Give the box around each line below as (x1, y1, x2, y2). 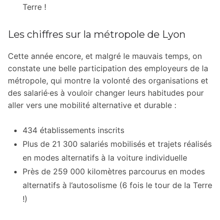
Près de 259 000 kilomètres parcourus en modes (23, 166, 205, 176)
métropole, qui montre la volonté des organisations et (8, 75, 208, 85)
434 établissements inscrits (23, 125, 124, 135)
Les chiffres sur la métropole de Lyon (8, 28, 186, 40)
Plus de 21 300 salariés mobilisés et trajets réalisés (23, 138, 212, 149)
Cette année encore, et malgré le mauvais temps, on (8, 51, 202, 61)
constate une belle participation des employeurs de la (8, 63, 208, 73)
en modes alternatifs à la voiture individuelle (23, 152, 187, 163)
